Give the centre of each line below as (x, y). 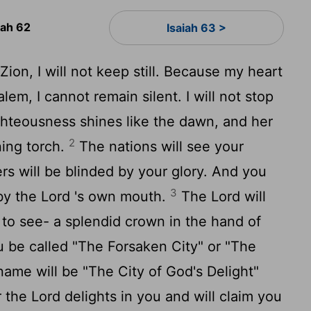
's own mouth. (120, 196)
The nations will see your (160, 146)
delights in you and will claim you (171, 296)
